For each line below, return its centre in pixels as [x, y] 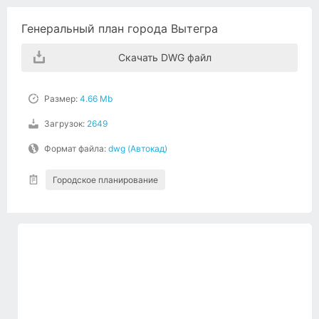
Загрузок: [66, 123]
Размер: [62, 98]
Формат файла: [76, 148]
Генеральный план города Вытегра [120, 29]
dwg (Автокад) [138, 148]
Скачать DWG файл [164, 57]
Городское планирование [105, 179]
